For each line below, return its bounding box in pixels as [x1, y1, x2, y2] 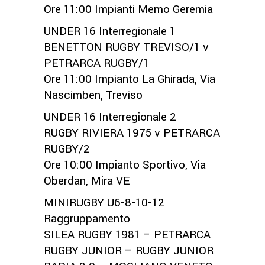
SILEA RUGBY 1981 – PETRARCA [44, 226, 211, 243]
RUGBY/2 [44, 140, 90, 157]
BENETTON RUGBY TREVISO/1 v [44, 38, 209, 56]
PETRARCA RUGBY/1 [44, 54, 149, 72]
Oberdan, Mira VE [44, 172, 130, 189]
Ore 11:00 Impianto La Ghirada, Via [44, 70, 215, 88]
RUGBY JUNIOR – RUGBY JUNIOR [44, 242, 214, 259]
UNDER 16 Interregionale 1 [44, 22, 176, 40]
